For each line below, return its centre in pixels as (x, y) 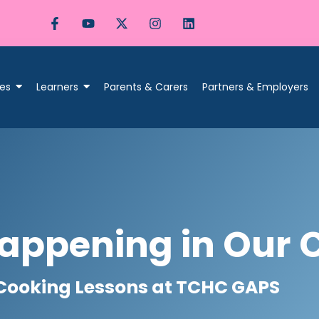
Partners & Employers (255, 87)
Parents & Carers (146, 87)
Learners (57, 87)
